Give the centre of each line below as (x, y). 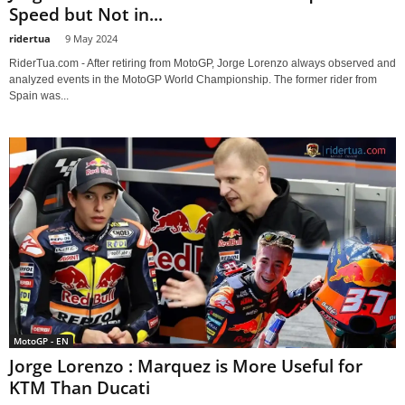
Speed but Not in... (86, 14)
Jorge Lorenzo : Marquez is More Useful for (186, 367)
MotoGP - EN (41, 341)
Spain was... (39, 95)
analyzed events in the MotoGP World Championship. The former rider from (193, 79)
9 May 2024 (91, 38)
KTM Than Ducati (80, 388)
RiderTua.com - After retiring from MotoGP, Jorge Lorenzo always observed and (202, 63)
